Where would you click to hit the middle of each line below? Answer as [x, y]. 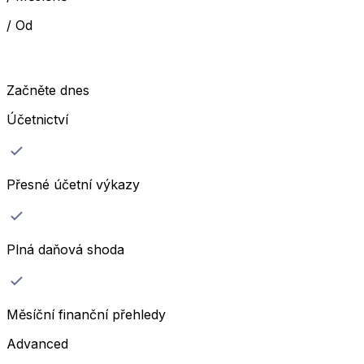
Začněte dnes [48, 91]
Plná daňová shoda [65, 250]
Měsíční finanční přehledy [86, 315]
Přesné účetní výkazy [73, 185]
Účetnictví [37, 120]
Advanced [37, 344]
